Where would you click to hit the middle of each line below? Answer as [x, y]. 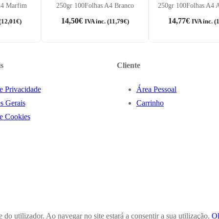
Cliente [129, 65]
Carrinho [150, 103]
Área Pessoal [156, 89]
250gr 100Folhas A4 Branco [95, 5]
